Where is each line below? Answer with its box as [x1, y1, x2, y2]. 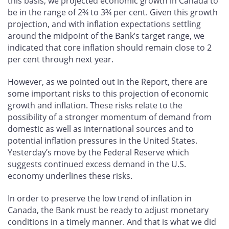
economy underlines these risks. [8, 170, 132, 181]
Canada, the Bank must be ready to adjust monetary [8, 204, 209, 216]
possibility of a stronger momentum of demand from [8, 111, 212, 123]
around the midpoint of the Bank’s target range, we [8, 30, 204, 42]
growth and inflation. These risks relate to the [8, 99, 182, 111]
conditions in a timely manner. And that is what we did [8, 216, 216, 227]
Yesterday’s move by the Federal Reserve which [8, 146, 189, 158]
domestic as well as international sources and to [8, 123, 194, 134]
